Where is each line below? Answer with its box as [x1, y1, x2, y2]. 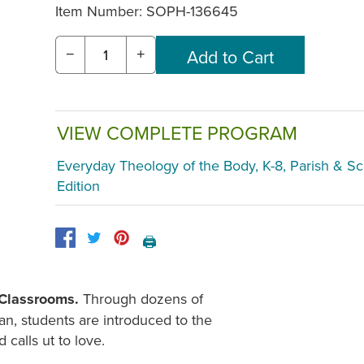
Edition [57, 175, 100, 197]
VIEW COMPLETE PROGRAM [57, 119, 297, 146]
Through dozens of [83, 288, 203, 310]
